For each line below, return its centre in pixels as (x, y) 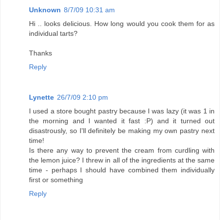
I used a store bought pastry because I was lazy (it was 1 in (122, 111)
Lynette (41, 97)
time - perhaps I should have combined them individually (122, 170)
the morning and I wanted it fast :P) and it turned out (122, 121)
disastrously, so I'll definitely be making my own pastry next (122, 130)
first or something (56, 179)
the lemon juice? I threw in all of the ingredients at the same (122, 160)
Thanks (41, 53)
